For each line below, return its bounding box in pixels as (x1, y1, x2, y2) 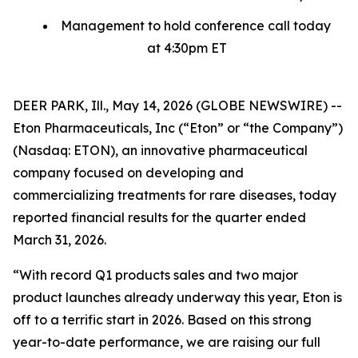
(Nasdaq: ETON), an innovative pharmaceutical (13, 141, 308, 158)
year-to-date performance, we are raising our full (13, 333, 320, 350)
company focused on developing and (13, 164, 244, 181)
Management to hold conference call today (61, 17, 331, 34)
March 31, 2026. (13, 231, 106, 248)
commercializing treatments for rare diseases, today (13, 186, 336, 203)
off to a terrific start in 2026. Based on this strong (13, 311, 312, 328)
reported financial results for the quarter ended (13, 209, 306, 225)
